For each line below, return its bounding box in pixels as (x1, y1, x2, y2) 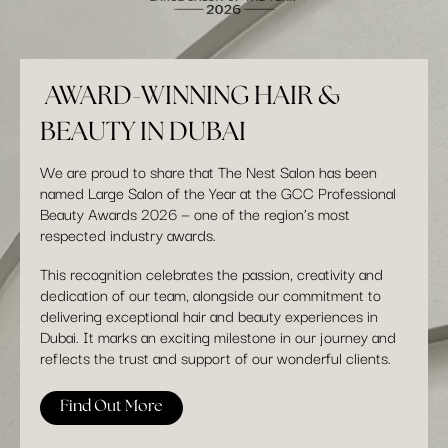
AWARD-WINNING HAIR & (40, 82, 340, 110)
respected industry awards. (40, 221, 216, 246)
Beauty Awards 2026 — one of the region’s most (40, 200, 350, 225)
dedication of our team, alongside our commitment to (40, 281, 381, 306)
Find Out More (60, 397, 163, 415)
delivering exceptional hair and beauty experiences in (40, 302, 378, 327)
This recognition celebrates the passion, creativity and (40, 260, 383, 285)
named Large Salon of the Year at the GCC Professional (40, 179, 396, 204)
